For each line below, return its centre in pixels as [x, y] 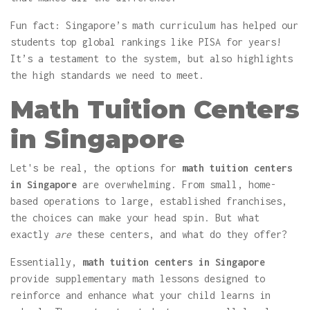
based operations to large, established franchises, [149, 201]
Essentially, [46, 262]
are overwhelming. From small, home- [176, 184]
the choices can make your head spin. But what [135, 218]
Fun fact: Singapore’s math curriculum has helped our [154, 25]
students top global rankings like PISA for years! [146, 42]
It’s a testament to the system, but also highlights [152, 58]
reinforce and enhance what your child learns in [140, 295]
